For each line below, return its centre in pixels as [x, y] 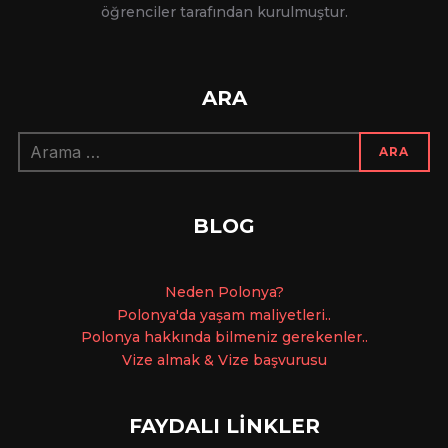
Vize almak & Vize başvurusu [224, 360]
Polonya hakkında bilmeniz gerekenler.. [224, 337]
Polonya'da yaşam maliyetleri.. [224, 314]
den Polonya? [234, 291]
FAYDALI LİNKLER [224, 425]
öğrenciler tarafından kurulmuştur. [224, 11]
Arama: [40, 141]
